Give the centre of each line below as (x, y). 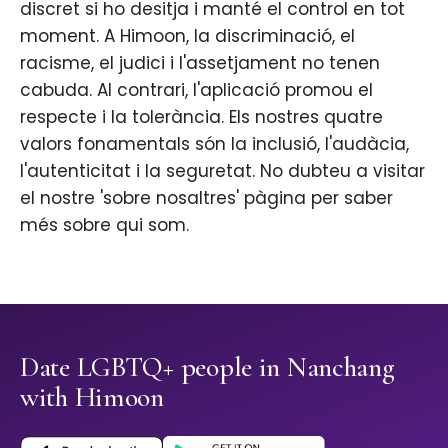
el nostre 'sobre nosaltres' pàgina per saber (206, 198)
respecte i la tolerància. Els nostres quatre (201, 117)
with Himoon (92, 397)
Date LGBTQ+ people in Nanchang (207, 367)
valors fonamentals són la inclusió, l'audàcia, (214, 144)
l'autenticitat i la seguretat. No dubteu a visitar (222, 171)
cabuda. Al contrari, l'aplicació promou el (196, 90)
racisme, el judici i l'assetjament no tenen (200, 63)
